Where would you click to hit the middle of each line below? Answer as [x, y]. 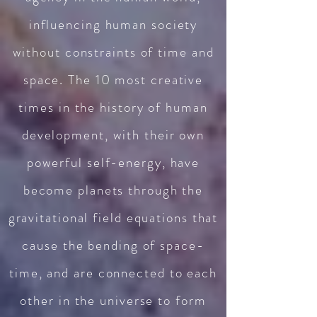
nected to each [169, 273]
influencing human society [113, 24]
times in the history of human [113, 107]
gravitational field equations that [113, 218]
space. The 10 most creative [113, 80]
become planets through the [113, 190]
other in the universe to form [113, 300]
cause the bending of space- [113, 245]
